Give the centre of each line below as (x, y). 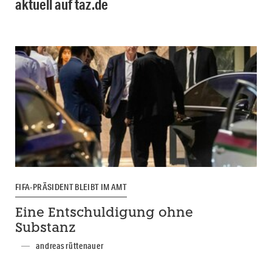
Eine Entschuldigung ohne (104, 214)
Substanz (46, 229)
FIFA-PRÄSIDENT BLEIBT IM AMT (71, 187)
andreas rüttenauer (70, 246)
